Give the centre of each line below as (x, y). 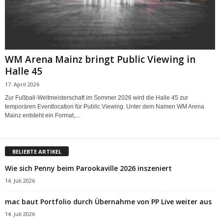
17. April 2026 (22, 84)
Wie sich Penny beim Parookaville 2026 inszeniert (88, 168)
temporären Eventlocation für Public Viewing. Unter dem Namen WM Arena (105, 106)
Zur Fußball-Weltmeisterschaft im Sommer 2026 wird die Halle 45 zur (96, 97)
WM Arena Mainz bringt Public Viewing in (100, 59)
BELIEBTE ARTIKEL (37, 152)
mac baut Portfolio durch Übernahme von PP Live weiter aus (108, 202)
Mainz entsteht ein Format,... (42, 115)
